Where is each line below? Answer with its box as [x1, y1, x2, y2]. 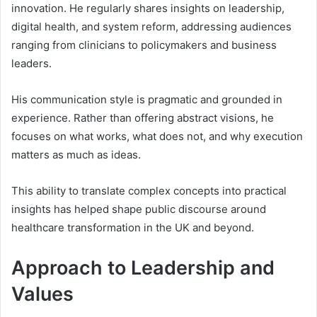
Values [11, 282, 74, 306]
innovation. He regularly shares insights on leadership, [11, 1, 284, 16]
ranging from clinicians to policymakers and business [11, 38, 277, 52]
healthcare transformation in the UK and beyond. [11, 221, 254, 235]
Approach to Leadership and [11, 256, 275, 280]
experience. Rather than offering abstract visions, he [11, 111, 274, 125]
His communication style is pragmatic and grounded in [11, 93, 282, 107]
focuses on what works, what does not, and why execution [11, 129, 303, 144]
